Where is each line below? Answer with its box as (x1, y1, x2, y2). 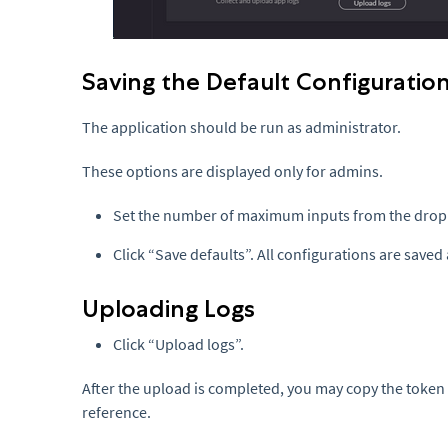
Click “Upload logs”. (113, 334, 247, 354)
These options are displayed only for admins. (82, 161, 383, 181)
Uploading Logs (82, 294, 255, 323)
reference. (82, 402, 151, 422)
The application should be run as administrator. (82, 117, 401, 137)
